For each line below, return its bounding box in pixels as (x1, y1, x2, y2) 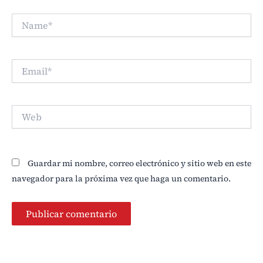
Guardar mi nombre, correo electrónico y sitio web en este (28, 157, 251, 169)
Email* (11, 58, 38, 70)
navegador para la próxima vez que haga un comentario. (12, 172, 231, 184)
